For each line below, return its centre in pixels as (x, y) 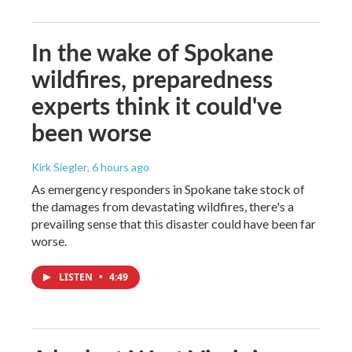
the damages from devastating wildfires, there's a (163, 206)
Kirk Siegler (59, 167)
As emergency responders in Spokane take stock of (168, 189)
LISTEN (77, 277)
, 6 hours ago (118, 167)
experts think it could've (157, 105)
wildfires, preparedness (152, 78)
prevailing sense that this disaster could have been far (174, 223)
